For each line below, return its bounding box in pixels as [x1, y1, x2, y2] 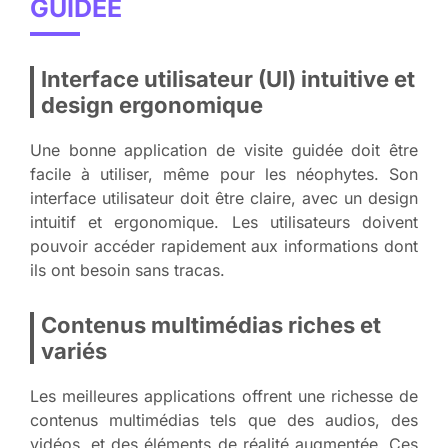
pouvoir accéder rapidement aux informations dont [30, 235, 418, 256]
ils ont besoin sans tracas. [30, 259, 225, 280]
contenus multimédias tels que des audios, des [30, 409, 418, 430]
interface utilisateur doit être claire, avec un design [30, 187, 418, 208]
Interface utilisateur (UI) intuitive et [41, 65, 415, 92]
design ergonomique [41, 91, 263, 118]
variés [41, 337, 107, 364]
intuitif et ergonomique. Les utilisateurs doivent [30, 211, 418, 232]
